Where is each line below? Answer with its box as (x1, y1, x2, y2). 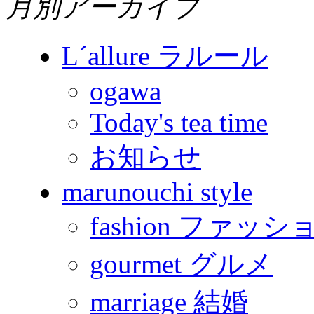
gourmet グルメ (90, 249, 273, 280)
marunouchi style (62, 177, 252, 207)
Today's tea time (90, 107, 268, 138)
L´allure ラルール (62, 41, 268, 71)
